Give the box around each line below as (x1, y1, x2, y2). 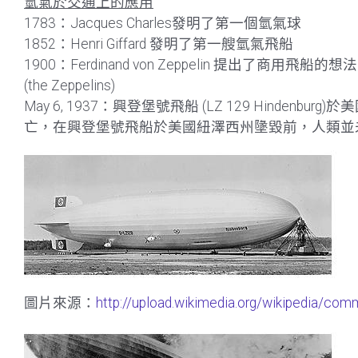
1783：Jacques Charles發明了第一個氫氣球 (24, 15, 301, 31)
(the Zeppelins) (24, 78, 115, 93)
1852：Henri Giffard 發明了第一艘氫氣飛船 (24, 36, 293, 52)
